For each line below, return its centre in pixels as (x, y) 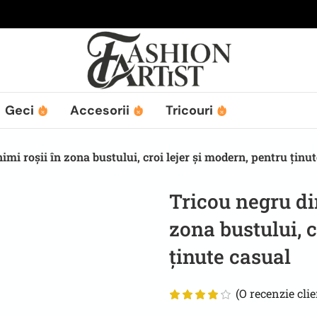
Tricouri (191, 110)
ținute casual (230, 256)
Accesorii (101, 110)
